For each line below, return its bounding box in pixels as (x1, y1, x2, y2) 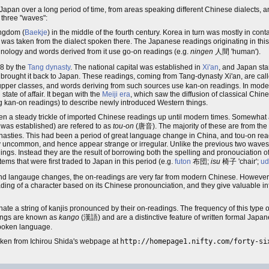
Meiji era (102, 90, 130, 98)
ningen (190, 47, 213, 56)
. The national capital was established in (70, 63, 202, 71)
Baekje (25, 28, 47, 37)
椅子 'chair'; (220, 157, 261, 166)
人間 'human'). (213, 47, 261, 56)
